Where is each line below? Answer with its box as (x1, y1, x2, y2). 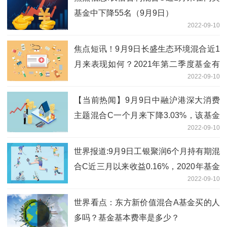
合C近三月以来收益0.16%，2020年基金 (74, 162, 220, 171)
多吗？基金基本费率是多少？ (74, 213, 179, 222)
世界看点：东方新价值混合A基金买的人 (74, 198, 220, 207)
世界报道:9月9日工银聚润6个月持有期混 (74, 146, 220, 156)
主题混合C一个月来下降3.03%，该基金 (74, 110, 220, 120)
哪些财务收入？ (74, 74, 131, 84)
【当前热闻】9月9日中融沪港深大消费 (74, 95, 220, 104)
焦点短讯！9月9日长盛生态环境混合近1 (74, 44, 220, 53)
